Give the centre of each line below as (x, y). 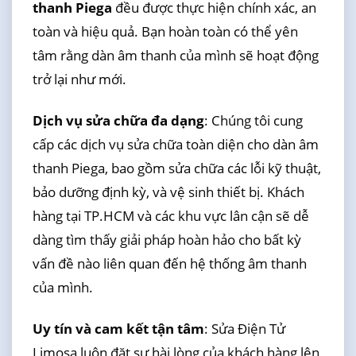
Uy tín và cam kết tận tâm (118, 329)
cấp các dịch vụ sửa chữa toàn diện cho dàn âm (175, 144)
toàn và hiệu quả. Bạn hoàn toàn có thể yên (165, 31)
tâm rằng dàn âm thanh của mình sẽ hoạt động (175, 55)
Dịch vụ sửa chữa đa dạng (118, 120)
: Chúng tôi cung (253, 120)
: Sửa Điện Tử (244, 329)
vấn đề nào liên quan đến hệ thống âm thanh (169, 263)
